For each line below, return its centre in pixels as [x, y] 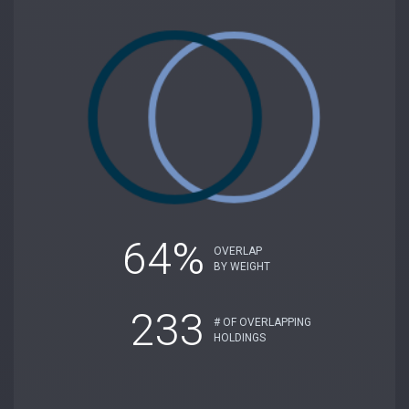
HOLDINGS [240, 337]
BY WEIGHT [242, 266]
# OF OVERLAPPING [262, 322]
